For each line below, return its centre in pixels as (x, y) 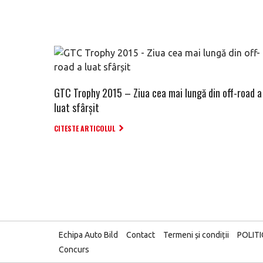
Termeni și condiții (196, 235)
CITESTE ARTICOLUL (85, 128)
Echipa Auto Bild (88, 235)
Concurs (74, 249)
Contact (141, 235)
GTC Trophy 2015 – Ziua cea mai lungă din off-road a (158, 93)
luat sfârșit (77, 107)
